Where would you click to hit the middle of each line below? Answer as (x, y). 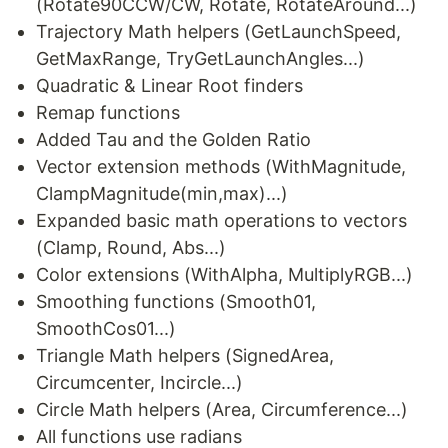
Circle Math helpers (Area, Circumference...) (222, 409)
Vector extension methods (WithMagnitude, (221, 166)
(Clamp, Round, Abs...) (131, 247)
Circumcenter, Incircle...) (139, 382)
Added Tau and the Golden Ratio (173, 139)
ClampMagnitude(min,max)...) (162, 193)
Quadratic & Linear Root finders (169, 85)
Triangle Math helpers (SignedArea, (185, 355)
